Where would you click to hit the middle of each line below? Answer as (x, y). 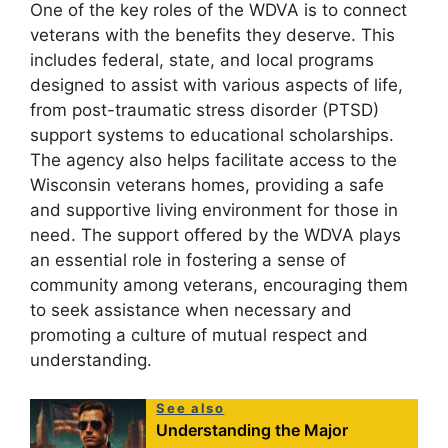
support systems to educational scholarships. (212, 135)
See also (190, 407)
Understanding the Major (252, 429)
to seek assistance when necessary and (191, 310)
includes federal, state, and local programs (202, 60)
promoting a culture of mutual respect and (199, 335)
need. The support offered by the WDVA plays (215, 235)
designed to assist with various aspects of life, (216, 85)
